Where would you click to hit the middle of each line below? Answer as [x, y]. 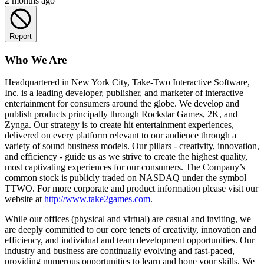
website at [24, 199]
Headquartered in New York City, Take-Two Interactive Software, [127, 82]
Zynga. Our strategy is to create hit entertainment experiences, [119, 125]
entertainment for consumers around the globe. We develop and [122, 104]
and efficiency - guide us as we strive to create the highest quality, [126, 157]
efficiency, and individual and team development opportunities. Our [130, 240]
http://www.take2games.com [97, 199]
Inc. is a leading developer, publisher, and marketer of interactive [124, 93]
